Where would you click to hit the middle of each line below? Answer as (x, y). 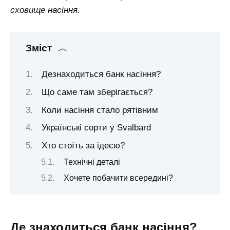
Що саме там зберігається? (97, 92)
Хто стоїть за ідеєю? (83, 146)
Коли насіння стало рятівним (100, 110)
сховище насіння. (45, 10)
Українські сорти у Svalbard (96, 128)
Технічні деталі (92, 162)
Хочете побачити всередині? (119, 178)
